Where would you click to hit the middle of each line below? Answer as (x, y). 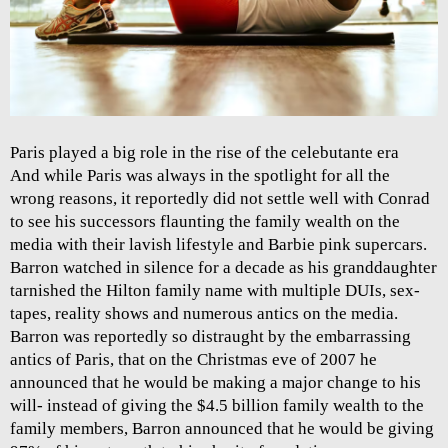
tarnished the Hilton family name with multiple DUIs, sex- (215, 291)
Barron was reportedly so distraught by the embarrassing (210, 337)
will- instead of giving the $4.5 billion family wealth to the (217, 406)
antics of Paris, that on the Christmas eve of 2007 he (193, 360)
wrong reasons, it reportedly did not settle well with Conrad (220, 199)
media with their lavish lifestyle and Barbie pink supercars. (218, 245)
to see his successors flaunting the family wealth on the (205, 222)
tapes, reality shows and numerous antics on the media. (204, 314)
